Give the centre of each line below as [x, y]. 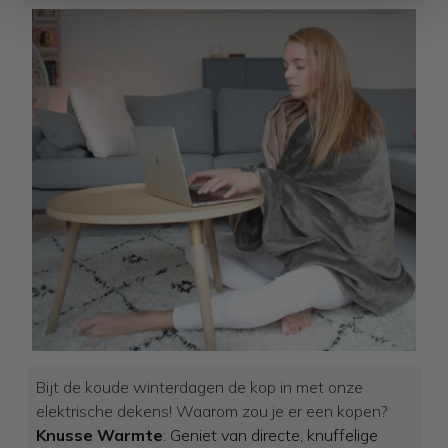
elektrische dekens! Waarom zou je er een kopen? [211, 411]
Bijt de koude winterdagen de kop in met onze [199, 387]
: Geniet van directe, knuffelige [270, 435]
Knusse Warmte [99, 435]
